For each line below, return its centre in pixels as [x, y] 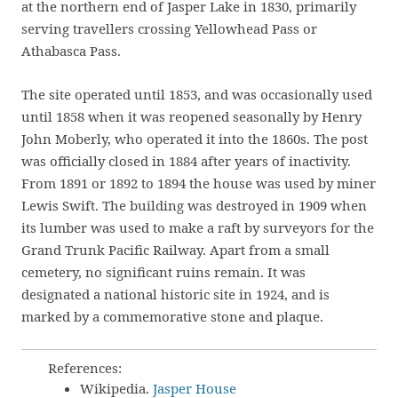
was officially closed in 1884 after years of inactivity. [186, 161]
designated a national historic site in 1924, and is [175, 294]
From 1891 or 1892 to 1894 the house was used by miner [199, 183]
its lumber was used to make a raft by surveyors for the [198, 227]
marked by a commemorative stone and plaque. [172, 316]
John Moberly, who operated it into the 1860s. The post [195, 139]
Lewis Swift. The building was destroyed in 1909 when [194, 205]
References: [85, 368]
